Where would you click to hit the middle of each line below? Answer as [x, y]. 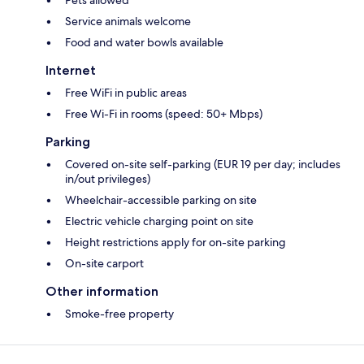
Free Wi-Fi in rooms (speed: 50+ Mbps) [164, 114]
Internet [71, 71]
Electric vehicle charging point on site [159, 221]
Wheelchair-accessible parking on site [161, 200]
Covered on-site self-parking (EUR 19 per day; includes [203, 165]
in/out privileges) [108, 179]
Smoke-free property [119, 314]
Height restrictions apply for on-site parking [175, 243]
